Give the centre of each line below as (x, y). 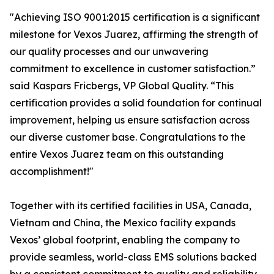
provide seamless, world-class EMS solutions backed (133, 257)
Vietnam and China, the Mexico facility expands (123, 223)
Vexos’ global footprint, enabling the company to (125, 240)
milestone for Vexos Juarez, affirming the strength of (134, 34)
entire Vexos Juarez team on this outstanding (117, 154)
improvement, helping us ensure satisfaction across (130, 120)
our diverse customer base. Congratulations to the (128, 137)
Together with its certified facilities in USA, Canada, (131, 206)
